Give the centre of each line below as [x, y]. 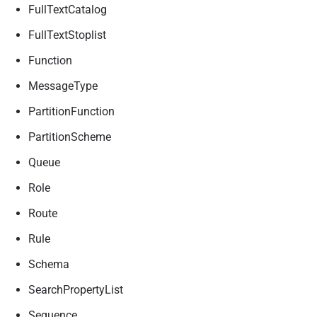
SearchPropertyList [76, 290]
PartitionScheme [70, 137]
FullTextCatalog [68, 10]
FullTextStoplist [67, 35]
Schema [49, 264]
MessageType [63, 86]
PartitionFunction [71, 111]
